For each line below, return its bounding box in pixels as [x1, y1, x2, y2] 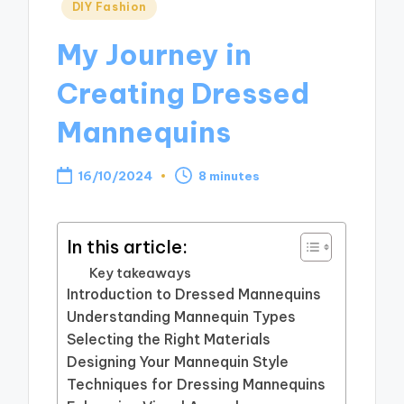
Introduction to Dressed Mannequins [67, 285, 322, 304]
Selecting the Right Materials [67, 330, 271, 349]
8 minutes [198, 167, 261, 184]
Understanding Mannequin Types [67, 308, 297, 326]
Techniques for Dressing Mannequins [67, 375, 326, 394]
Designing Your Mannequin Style [67, 353, 289, 372]
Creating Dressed [57, 75, 310, 111]
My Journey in [57, 36, 252, 72]
